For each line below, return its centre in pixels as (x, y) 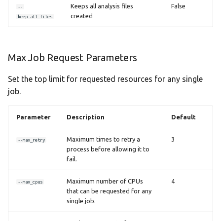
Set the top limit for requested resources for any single (105, 79)
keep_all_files (35, 17)
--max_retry (32, 140)
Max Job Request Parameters (73, 57)
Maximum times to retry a (103, 139)
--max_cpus (30, 182)
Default (184, 117)
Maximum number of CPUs (105, 181)
